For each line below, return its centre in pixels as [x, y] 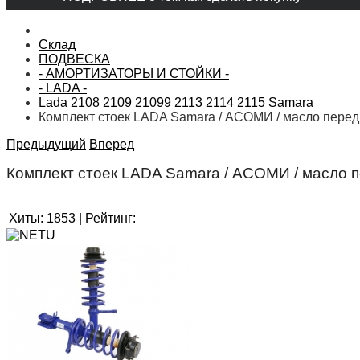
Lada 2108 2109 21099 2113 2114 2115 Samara [176, 102]
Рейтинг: [110, 219]
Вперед [112, 144]
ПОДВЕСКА [74, 59]
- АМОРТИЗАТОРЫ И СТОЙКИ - [134, 73]
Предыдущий [46, 144]
